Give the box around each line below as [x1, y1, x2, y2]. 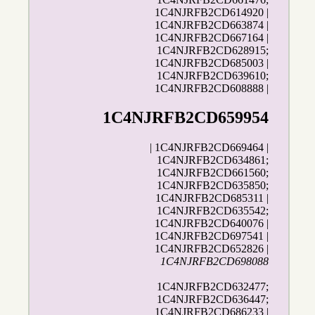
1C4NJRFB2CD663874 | [155, 18, 269, 31]
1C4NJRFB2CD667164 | [155, 31, 269, 44]
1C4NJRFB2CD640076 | [155, 217, 269, 230]
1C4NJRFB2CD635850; [157, 179, 269, 192]
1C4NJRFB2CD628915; [157, 44, 269, 56]
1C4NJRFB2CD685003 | [155, 56, 269, 69]
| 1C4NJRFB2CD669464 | [150, 141, 269, 154]
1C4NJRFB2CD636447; [157, 293, 269, 306]
